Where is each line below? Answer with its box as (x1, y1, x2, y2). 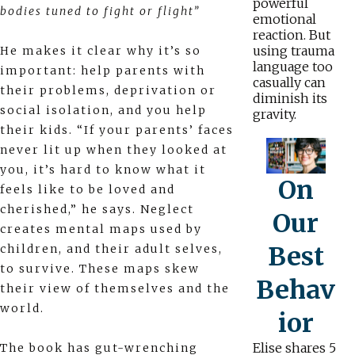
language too (252, 59, 333, 75)
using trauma (252, 43, 334, 59)
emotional (252, 11, 316, 28)
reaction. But (252, 27, 330, 44)
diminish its (252, 90, 327, 107)
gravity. (252, 106, 296, 123)
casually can (252, 74, 326, 91)
